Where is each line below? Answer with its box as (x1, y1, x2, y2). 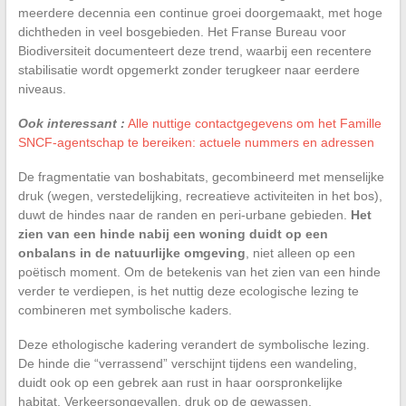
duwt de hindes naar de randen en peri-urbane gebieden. (17, 207, 351, 222)
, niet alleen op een (245, 245, 355, 260)
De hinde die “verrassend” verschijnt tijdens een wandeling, (17, 355, 357, 371)
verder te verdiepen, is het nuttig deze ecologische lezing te (17, 283, 359, 298)
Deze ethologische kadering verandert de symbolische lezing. (17, 336, 370, 352)
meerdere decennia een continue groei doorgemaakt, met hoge (17, 5, 382, 20)
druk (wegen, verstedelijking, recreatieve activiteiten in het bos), (17, 188, 382, 203)
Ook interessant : (17, 115, 125, 130)
